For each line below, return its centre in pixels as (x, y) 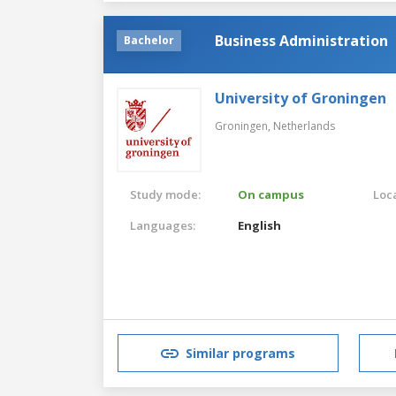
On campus (271, 194)
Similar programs (240, 354)
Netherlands (304, 126)
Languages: (163, 225)
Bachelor (149, 40)
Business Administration (301, 40)
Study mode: (165, 194)
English (260, 225)
